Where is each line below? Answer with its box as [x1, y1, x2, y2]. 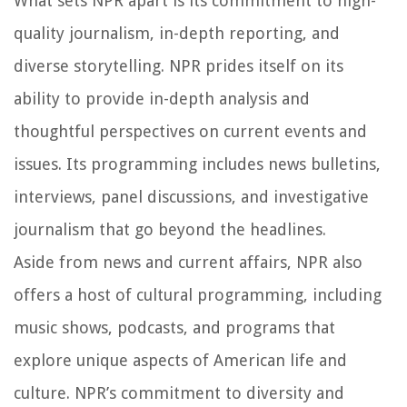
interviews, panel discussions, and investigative [14, 187, 369, 207]
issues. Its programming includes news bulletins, [14, 154, 381, 174]
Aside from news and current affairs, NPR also [14, 253, 362, 273]
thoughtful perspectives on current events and [14, 122, 367, 142]
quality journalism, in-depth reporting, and [14, 24, 340, 44]
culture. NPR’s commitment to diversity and [14, 383, 344, 403]
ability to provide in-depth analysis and [14, 89, 310, 109]
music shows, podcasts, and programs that [14, 318, 335, 338]
